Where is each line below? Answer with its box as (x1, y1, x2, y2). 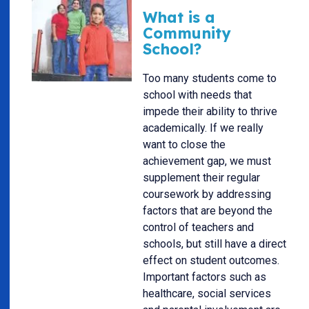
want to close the (143, 138, 226, 152)
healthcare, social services (143, 287, 271, 301)
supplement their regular (143, 171, 260, 185)
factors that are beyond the (143, 204, 272, 218)
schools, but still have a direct (143, 237, 286, 251)
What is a (143, 7, 215, 26)
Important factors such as (143, 270, 266, 284)
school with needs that (143, 88, 252, 102)
